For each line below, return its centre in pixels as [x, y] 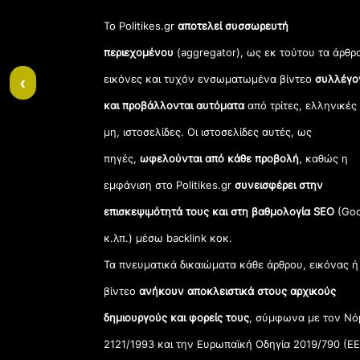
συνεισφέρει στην [278, 184]
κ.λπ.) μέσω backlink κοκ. [168, 237]
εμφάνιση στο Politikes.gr [168, 184]
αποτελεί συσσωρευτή [233, 25]
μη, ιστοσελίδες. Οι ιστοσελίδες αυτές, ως [208, 131]
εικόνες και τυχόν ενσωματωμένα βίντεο [210, 78]
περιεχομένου [139, 52]
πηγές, [122, 158]
